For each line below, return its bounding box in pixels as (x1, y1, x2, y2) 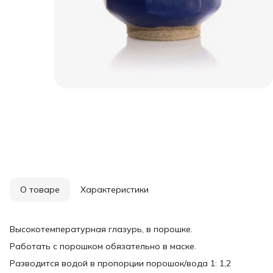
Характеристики (80, 183, 149, 195)
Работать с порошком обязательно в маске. (10, 240, 196, 252)
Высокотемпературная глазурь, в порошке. (10, 223, 193, 235)
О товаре (20, 183, 60, 195)
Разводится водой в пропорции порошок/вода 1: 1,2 (10, 257, 231, 269)
